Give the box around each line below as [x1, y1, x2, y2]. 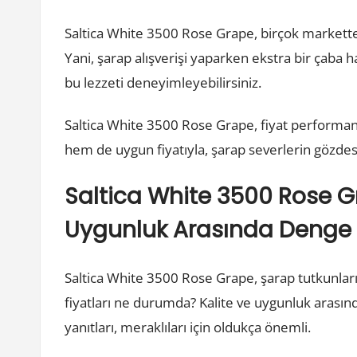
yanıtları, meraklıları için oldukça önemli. [65, 318, 312, 337]
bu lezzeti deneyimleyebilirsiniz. [65, 73, 262, 92]
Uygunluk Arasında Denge [65, 214, 352, 245]
